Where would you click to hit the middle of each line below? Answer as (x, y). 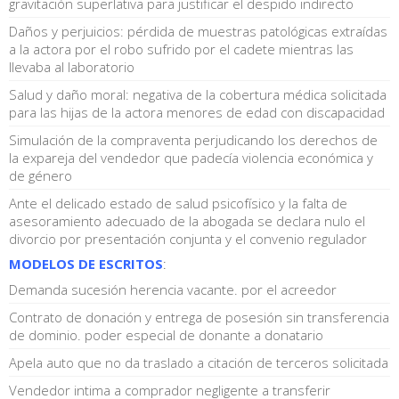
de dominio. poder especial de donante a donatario (166, 335)
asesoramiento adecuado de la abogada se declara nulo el (187, 221)
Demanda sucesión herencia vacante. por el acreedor (173, 290)
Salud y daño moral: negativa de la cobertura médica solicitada (198, 95)
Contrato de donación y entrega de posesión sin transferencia (199, 318)
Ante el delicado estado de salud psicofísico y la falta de (178, 204)
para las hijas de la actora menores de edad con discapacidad (197, 113)
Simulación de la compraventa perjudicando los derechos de (193, 140)
